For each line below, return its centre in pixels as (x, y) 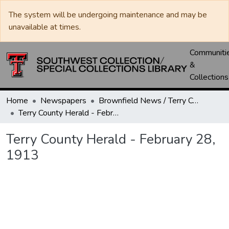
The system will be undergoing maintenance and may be (108, 15)
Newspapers (63, 101)
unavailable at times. (45, 27)
